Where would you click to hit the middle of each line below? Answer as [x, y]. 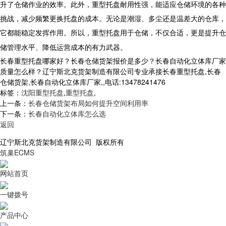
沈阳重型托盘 [42, 92]
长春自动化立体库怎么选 [67, 113]
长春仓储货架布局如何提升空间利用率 [88, 103]
